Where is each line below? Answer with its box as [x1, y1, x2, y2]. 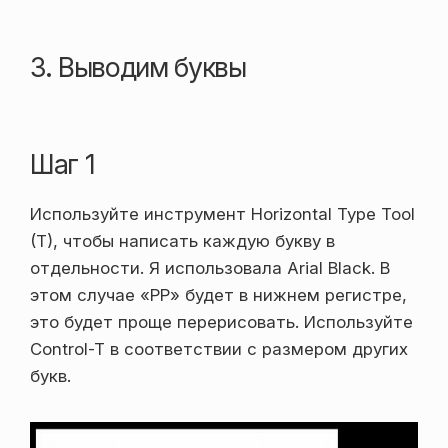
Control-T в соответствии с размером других [30, 338, 408, 359]
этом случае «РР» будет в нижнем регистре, [30, 284, 407, 305]
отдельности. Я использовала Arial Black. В [30, 257, 390, 278]
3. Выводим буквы [30, 50, 246, 83]
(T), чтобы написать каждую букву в [30, 230, 335, 251]
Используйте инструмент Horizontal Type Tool [30, 203, 415, 224]
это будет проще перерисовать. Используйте [30, 311, 413, 332]
